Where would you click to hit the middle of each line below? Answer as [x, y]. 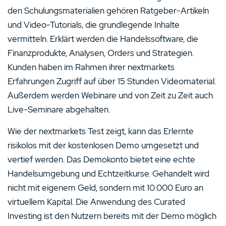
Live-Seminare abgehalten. [59, 109]
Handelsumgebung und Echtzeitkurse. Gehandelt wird [108, 173]
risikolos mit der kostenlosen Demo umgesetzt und [103, 145]
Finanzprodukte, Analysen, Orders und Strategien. [101, 53]
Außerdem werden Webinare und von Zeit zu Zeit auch [110, 95]
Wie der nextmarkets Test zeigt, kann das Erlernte [101, 131]
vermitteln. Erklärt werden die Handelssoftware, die [103, 39]
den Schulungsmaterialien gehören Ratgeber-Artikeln [108, 10]
